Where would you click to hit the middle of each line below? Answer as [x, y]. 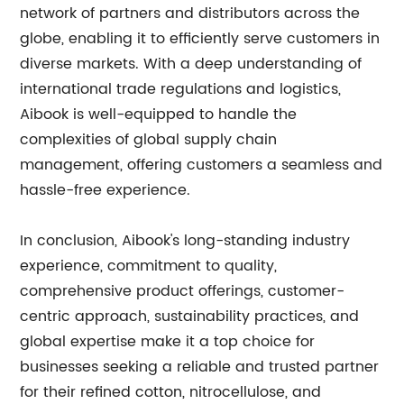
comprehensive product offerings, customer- [183, 291]
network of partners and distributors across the [190, 14]
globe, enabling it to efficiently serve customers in [200, 39]
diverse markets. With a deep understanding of [191, 64]
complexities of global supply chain [149, 140]
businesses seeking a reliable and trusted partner [200, 367]
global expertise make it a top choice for [168, 342]
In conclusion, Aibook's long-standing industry [185, 241]
